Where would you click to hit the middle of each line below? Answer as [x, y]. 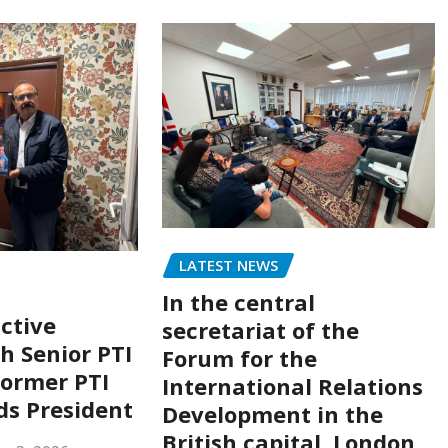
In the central [238, 301]
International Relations [292, 385]
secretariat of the [260, 329]
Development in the [272, 413]
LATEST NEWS [228, 265]
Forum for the [239, 357]
